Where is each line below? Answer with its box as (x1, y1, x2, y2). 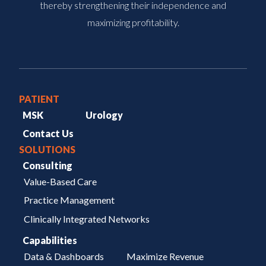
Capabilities (23, 235, 78, 246)
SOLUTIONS (19, 143, 75, 155)
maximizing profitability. (87, 17, 179, 28)
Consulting (23, 159, 73, 171)
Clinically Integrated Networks (23, 213, 150, 224)
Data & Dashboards (23, 250, 104, 262)
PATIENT (19, 93, 59, 104)
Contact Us (23, 128, 74, 140)
